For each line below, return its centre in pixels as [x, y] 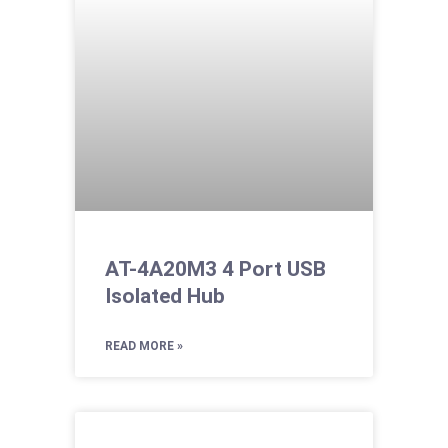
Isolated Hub [164, 296]
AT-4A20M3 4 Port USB [215, 269]
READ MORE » [143, 346]
